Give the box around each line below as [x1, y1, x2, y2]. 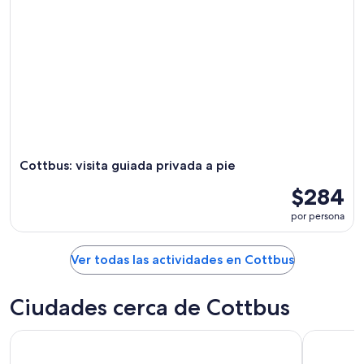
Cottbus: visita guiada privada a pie [19, 158, 236, 173]
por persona [291, 210, 344, 223]
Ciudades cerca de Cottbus [10, 293, 290, 321]
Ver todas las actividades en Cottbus [70, 252, 294, 267]
